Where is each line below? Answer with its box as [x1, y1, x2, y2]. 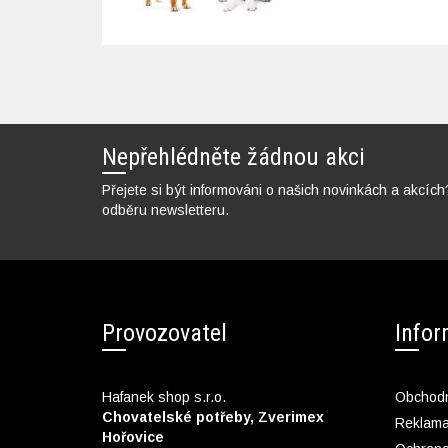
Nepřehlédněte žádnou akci [102, 142, 365, 171]
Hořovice [102, 428, 164, 445]
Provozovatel [102, 318, 227, 347]
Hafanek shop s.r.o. [102, 388, 226, 405]
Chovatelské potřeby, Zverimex [102, 408, 324, 425]
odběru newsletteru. [102, 201, 229, 218]
